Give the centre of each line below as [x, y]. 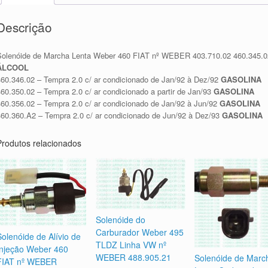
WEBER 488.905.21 [133, 258]
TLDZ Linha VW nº [131, 245]
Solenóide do [120, 220]
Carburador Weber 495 [139, 232]
